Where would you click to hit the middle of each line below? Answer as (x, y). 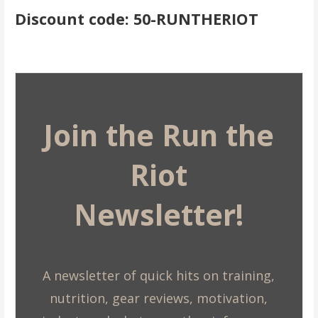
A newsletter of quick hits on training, (159, 275)
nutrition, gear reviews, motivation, (159, 298)
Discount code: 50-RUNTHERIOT (136, 19)
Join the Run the (159, 136)
